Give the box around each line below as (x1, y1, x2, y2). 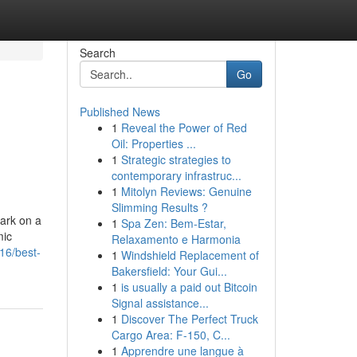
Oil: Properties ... (111, 135, 196, 151)
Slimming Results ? (111, 199, 208, 215)
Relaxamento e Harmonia (111, 231, 241, 247)
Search (79, 45, 116, 61)
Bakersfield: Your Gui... (111, 263, 227, 279)
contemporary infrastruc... (111, 167, 241, 183)
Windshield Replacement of (120, 247, 259, 263)
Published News (79, 104, 160, 120)
